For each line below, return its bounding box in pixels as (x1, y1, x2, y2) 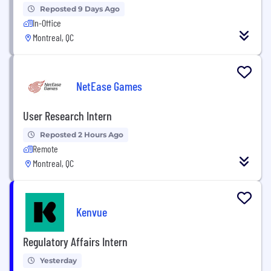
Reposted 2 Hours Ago (40, 130, 123, 139)
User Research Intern (23, 108, 112, 123)
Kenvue (76, 204, 107, 219)
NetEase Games (76, 78, 142, 93)
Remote (33, 143, 58, 154)
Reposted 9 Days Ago (40, 4, 120, 13)
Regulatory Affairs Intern (23, 234, 128, 249)
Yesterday (40, 256, 77, 265)
